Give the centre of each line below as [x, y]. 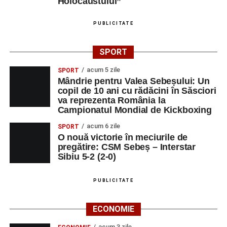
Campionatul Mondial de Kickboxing [135, 110]
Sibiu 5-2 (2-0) [87, 157]
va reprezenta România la [111, 100]
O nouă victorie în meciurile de [123, 137]
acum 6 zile [103, 126]
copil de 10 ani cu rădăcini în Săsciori [137, 91]
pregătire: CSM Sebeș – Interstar [127, 147]
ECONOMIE [113, 209]
